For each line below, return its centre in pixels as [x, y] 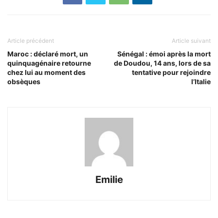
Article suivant [191, 41]
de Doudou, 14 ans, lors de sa [162, 63]
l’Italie [201, 82]
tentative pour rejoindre [171, 73]
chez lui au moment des [46, 73]
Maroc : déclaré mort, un [48, 54]
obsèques [24, 82]
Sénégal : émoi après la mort [164, 54]
